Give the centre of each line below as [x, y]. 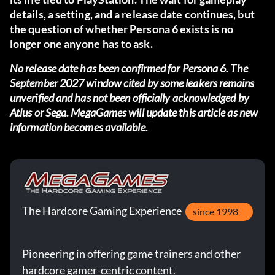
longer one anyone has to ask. [81, 44]
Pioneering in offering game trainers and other [131, 254]
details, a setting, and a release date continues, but [132, 14]
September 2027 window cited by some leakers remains [132, 83]
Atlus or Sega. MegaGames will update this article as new [134, 113]
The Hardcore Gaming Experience [102, 211]
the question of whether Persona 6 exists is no [122, 29]
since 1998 [215, 212]
